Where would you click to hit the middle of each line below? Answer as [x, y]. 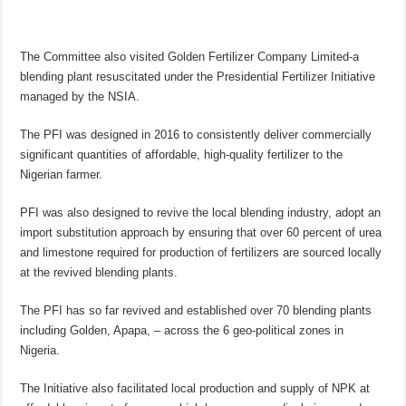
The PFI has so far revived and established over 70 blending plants [196, 311]
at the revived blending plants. [99, 273]
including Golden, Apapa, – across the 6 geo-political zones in [182, 331]
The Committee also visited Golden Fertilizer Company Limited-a [190, 57]
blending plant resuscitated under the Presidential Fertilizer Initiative [198, 77]
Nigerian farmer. [62, 175]
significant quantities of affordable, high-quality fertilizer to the [182, 155]
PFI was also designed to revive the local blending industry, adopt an [201, 213]
